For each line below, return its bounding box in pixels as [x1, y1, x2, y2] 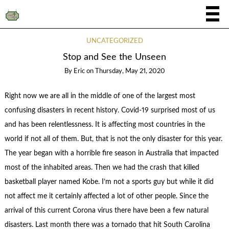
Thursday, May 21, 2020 [95, 68, 165, 75]
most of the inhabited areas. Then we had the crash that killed [4, 164, 199, 171]
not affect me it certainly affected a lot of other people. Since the [4, 192, 209, 200]
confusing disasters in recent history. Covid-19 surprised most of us [4, 106, 215, 114]
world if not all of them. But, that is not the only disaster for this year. [4, 135, 222, 143]
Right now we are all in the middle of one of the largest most [4, 92, 195, 100]
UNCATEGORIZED [86, 38, 143, 44]
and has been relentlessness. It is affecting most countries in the [4, 121, 205, 128]
